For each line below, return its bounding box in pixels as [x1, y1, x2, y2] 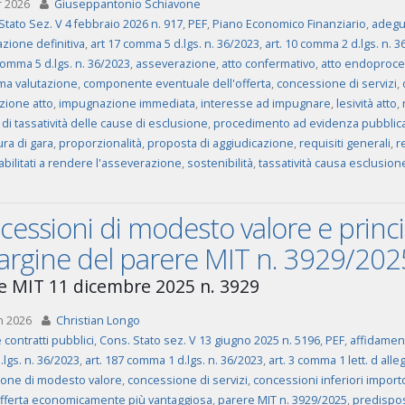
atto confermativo [221, 56, 316, 71]
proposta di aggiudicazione [146, 136, 294, 151]
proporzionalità [58, 136, 142, 151]
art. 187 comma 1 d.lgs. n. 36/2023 [84, 353, 263, 368]
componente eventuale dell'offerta [82, 76, 271, 91]
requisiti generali [298, 136, 391, 151]
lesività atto [335, 96, 397, 111]
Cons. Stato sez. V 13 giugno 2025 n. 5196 [99, 333, 320, 348]
